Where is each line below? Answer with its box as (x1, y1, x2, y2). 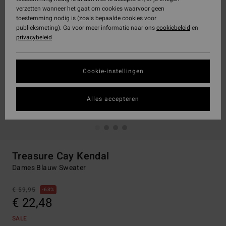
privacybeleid (16, 33, 52, 42)
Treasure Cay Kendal (12, 149, 109, 163)
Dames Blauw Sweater (12, 162, 86, 173)
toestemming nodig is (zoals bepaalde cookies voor (16, 14, 156, 23)
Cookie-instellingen (82, 67, 144, 76)
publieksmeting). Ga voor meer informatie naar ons (16, 23, 156, 32)
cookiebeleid (156, 23, 190, 32)
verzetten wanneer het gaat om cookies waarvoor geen (16, 4, 164, 13)
